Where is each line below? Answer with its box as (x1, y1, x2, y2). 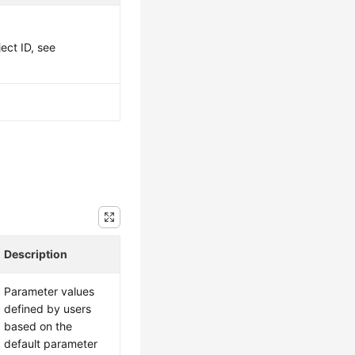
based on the (4, 319, 73, 333)
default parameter (4, 337, 98, 350)
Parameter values (4, 284, 95, 298)
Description (4, 247, 68, 261)
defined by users (4, 302, 92, 315)
